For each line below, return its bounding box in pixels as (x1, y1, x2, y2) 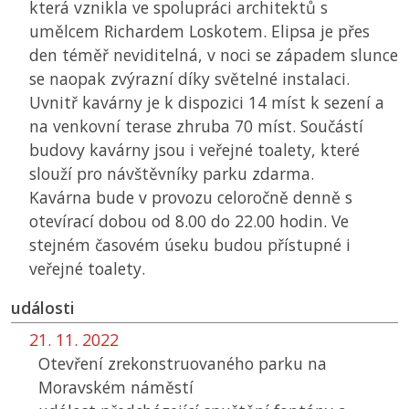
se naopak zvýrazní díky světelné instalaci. (29, 68, 350, 90)
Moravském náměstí (38, 376, 194, 399)
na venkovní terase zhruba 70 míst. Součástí (29, 115, 363, 138)
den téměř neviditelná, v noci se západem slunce (29, 44, 398, 67)
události (11, 297, 75, 320)
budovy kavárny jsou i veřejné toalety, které (29, 139, 360, 162)
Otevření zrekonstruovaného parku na (38, 352, 327, 375)
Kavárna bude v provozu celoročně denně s (29, 186, 352, 209)
